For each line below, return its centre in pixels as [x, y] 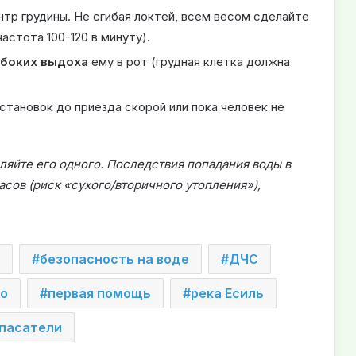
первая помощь [99, 294]
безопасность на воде [114, 259]
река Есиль [227, 294]
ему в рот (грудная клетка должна [189, 62]
